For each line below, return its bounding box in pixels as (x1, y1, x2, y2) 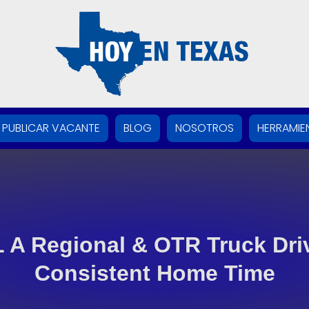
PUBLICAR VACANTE (2, 120, 100, 137)
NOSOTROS (175, 120, 234, 137)
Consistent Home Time (34, 261, 275, 286)
